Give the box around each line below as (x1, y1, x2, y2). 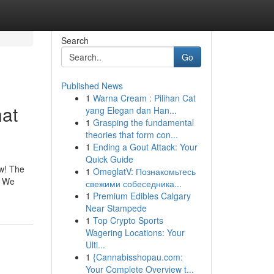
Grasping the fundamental (92, 116, 194, 128)
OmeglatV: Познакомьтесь (92, 165, 196, 177)
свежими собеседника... (85, 177, 182, 190)
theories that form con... (85, 128, 178, 141)
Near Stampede (85, 202, 147, 214)
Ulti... (85, 239, 105, 251)
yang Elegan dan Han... (85, 104, 177, 116)
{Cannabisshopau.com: (92, 251, 183, 263)
